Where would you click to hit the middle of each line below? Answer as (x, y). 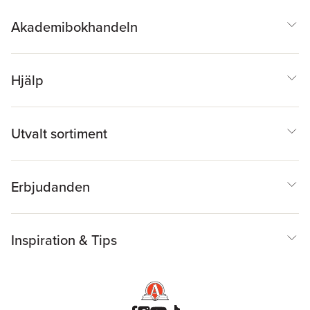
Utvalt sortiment (59, 134)
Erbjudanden (51, 187)
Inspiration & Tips (64, 240)
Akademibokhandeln (74, 27)
